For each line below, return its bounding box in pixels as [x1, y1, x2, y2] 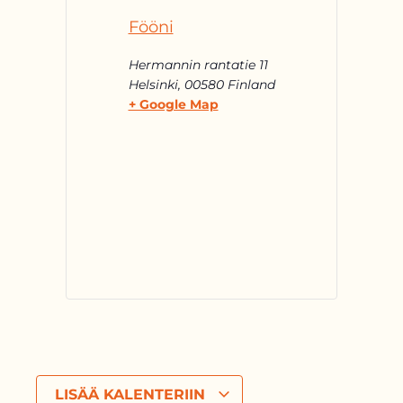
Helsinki [128, 76, 178, 93]
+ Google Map [128, 96, 219, 112]
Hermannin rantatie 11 [128, 57, 268, 73]
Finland [227, 76, 275, 93]
